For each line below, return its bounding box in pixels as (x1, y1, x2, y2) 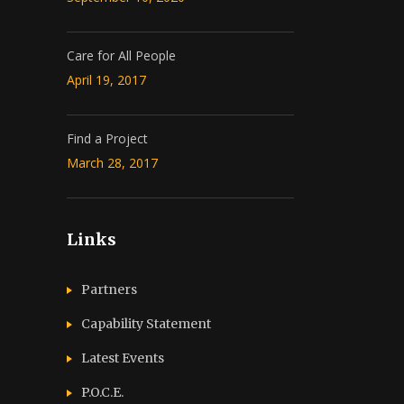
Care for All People (67, 47, 176, 64)
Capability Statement (81, 316, 211, 332)
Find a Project (67, 130, 148, 147)
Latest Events (81, 350, 164, 366)
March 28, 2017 (67, 154, 158, 171)
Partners (81, 281, 137, 298)
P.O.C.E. (81, 384, 124, 400)
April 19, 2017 (67, 71, 146, 88)
